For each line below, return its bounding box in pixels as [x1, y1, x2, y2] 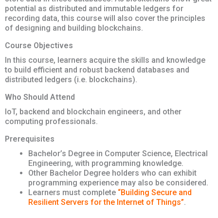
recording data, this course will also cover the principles [5, 14, 205, 23]
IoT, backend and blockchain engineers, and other [5, 107, 182, 117]
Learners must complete [28, 188, 118, 198]
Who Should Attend [5, 92, 75, 102]
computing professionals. [5, 117, 98, 127]
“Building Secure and [118, 188, 192, 198]
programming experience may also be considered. [28, 178, 208, 188]
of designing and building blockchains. [5, 23, 143, 33]
